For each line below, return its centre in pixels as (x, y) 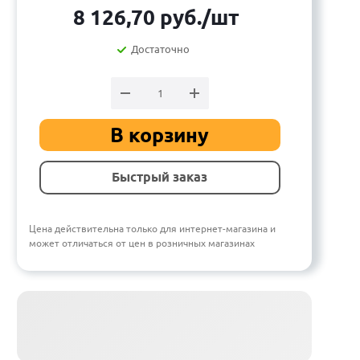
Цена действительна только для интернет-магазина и (152, 229)
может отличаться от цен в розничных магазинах (142, 243)
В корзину (160, 135)
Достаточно (160, 49)
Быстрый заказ (160, 178)
